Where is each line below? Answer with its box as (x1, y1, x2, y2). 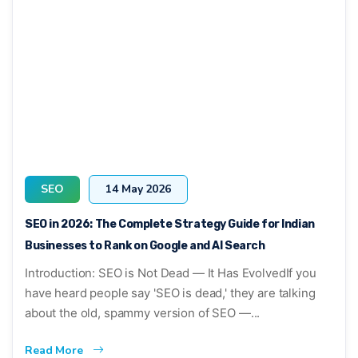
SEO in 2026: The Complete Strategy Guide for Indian (25, 217, 315, 231)
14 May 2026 (105, 181, 171, 197)
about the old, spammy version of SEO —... (25, 304, 261, 320)
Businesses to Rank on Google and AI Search (25, 238, 265, 253)
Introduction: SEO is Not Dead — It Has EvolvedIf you (25, 265, 316, 280)
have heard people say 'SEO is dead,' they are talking (25, 284, 316, 300)
